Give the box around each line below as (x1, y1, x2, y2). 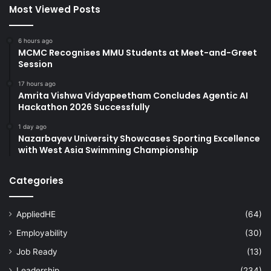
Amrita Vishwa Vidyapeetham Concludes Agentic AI (18, 89, 248, 102)
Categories (9, 174, 64, 187)
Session (18, 57, 53, 70)
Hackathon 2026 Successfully (18, 100, 149, 113)
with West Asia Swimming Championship (18, 143, 198, 156)
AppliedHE (16, 209, 56, 219)
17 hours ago (18, 79, 56, 87)
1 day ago (18, 122, 47, 130)
